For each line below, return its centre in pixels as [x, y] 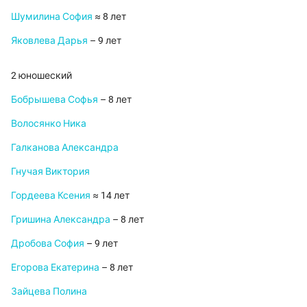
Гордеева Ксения [51, 196]
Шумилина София [52, 17]
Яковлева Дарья [49, 41]
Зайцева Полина [49, 292]
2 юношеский [41, 76]
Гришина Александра [61, 220]
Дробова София [48, 244]
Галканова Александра [65, 148]
